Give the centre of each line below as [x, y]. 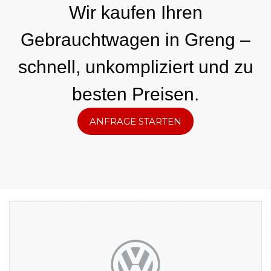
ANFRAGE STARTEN [135, 122]
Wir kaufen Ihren [135, 13]
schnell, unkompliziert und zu [135, 67]
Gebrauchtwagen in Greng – [135, 40]
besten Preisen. [135, 94]
